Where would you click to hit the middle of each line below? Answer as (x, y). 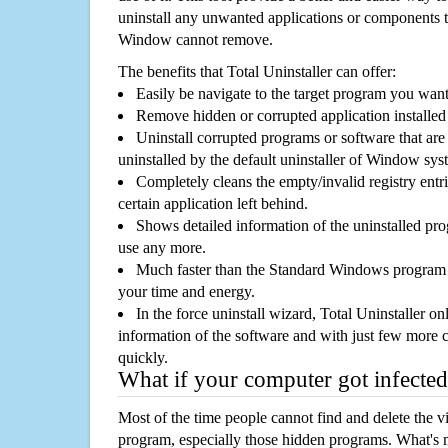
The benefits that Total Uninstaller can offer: (257, 72)
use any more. (162, 248)
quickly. (143, 358)
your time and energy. (186, 292)
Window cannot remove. (195, 40)
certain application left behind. (213, 204)
